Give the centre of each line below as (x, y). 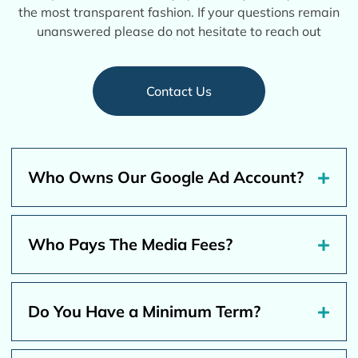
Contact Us (179, 91)
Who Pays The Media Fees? (131, 244)
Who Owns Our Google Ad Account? (166, 177)
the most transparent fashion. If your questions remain (179, 12)
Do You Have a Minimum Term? (145, 311)
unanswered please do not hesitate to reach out (179, 31)
